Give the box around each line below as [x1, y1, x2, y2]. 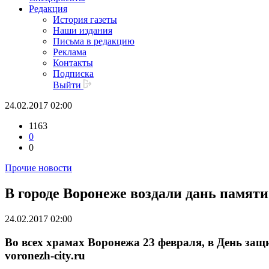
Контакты [53, 58, 93, 68]
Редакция [29, 4, 67, 14]
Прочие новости [5, 163, 72, 174]
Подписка [53, 68, 94, 79]
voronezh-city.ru [5, 249, 85, 262]
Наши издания [53, 25, 112, 36]
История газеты [53, 14, 117, 25]
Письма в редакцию [53, 36, 134, 47]
